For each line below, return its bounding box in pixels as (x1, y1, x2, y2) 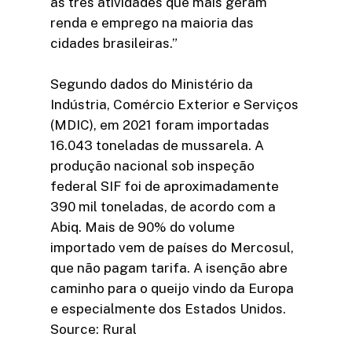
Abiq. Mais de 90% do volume (50, 218, 235, 235)
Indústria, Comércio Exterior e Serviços (50, 96, 299, 112)
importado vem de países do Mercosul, (50, 239, 294, 255)
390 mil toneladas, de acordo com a (50, 198, 276, 214)
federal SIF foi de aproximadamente (50, 178, 279, 194)
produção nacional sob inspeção (50, 157, 255, 174)
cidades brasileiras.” (50, 35, 178, 52)
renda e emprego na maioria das (50, 15, 254, 31)
